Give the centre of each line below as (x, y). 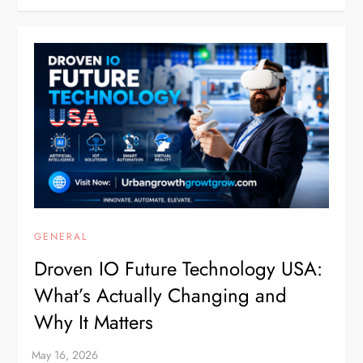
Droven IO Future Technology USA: (179, 269)
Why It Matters (94, 322)
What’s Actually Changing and (161, 296)
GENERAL (61, 237)
